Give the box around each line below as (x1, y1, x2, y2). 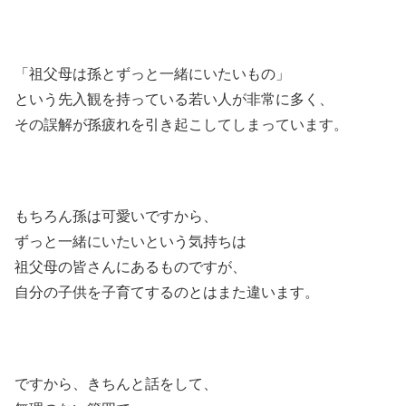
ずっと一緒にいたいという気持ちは (14, 233, 246, 249)
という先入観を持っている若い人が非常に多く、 (14, 92, 333, 108)
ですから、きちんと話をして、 (14, 375, 217, 391)
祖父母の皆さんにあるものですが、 (14, 258, 246, 275)
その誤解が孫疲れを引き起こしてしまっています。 (14, 117, 348, 133)
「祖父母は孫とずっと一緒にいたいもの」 (14, 66, 290, 82)
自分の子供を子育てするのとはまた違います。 (14, 284, 319, 300)
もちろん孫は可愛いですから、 (14, 208, 217, 224)
